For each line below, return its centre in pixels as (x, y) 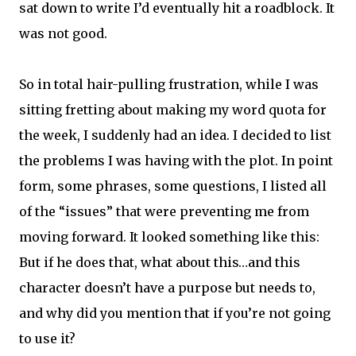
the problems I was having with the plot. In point (176, 161)
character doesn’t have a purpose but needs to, (167, 288)
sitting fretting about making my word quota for (173, 110)
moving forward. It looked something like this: (169, 237)
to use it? (47, 339)
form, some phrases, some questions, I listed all (173, 186)
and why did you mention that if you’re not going (175, 313)
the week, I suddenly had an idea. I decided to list (175, 135)
